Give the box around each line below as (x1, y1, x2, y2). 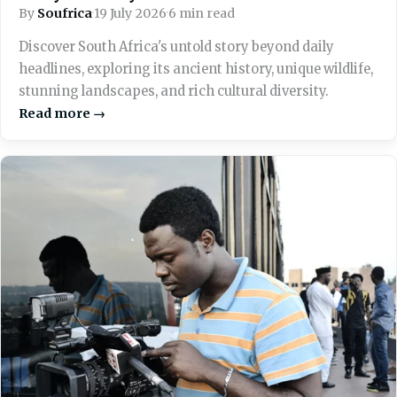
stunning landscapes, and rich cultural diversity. (19, 82, 329, 99)
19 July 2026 (94, 4, 167, 21)
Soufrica (37, 4, 92, 21)
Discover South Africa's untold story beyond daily (19, 38, 334, 55)
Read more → (19, 105, 105, 121)
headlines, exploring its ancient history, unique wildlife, (19, 60, 373, 77)
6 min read (168, 4, 235, 21)
